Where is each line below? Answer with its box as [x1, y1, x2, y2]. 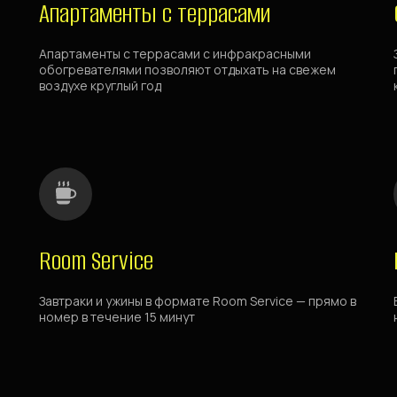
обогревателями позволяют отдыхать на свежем [39, 61, 336, 78]
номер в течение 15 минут [39, 308, 195, 325]
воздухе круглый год [39, 77, 161, 94]
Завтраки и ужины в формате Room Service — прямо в [39, 292, 356, 309]
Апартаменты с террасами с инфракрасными [39, 45, 311, 62]
